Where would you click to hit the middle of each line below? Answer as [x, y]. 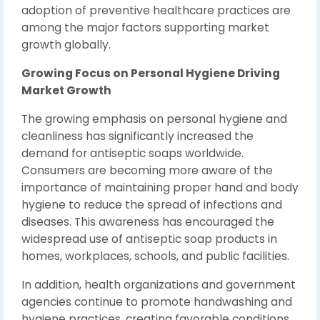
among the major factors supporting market [145, 27]
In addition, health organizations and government [159, 284]
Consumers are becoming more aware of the [147, 170]
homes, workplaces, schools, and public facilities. [155, 256]
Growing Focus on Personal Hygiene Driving [151, 73]
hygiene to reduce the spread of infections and [152, 204]
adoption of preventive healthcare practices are [156, 10]
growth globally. [66, 44]
